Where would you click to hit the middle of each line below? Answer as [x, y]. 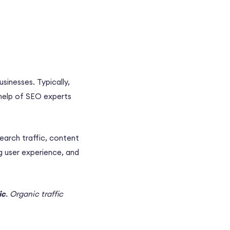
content [64, 138]
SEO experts [49, 97]
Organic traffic [36, 194]
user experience [33, 152]
